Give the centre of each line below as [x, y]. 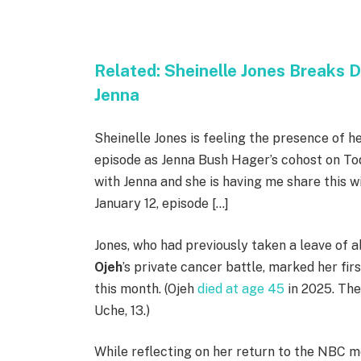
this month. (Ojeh [146, 288]
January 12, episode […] [162, 204]
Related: [130, 71]
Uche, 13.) [122, 310]
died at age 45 [241, 288]
